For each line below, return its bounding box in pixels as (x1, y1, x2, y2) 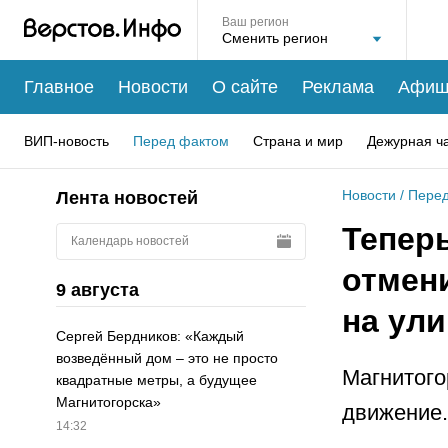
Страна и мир (253, 132, 343, 149)
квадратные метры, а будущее (56, 372, 257, 389)
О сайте (212, 76, 278, 97)
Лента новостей (56, 188, 198, 208)
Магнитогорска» (56, 394, 161, 411)
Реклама (302, 76, 374, 97)
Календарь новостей (71, 233, 189, 248)
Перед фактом (133, 132, 229, 149)
